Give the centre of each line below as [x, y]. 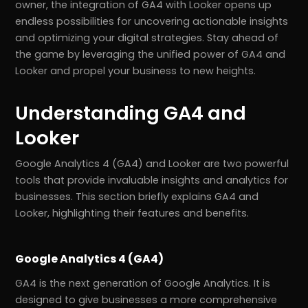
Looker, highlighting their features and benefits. [132, 213]
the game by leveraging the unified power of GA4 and [151, 55]
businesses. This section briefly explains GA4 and [137, 197]
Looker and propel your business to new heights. [136, 71]
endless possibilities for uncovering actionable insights [152, 22]
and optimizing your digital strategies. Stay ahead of [147, 38]
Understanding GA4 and [131, 113]
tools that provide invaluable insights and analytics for [152, 180]
